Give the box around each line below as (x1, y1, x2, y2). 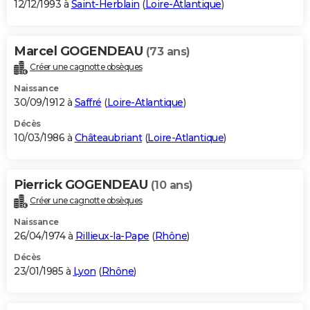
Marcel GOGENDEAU (14, 44, 146, 60)
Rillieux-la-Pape (75, 230, 149, 243)
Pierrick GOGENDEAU (14, 177, 151, 193)
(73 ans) (145, 45, 190, 59)
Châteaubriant (74, 131, 142, 145)
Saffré (74, 96, 102, 109)
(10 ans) (150, 179, 193, 192)
